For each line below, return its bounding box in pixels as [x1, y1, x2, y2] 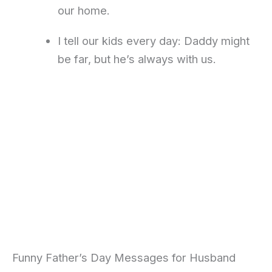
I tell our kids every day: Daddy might [57, 34, 250, 48]
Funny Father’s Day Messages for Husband [12, 251, 236, 265]
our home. [57, 4, 110, 18]
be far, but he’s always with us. [57, 52, 216, 66]
